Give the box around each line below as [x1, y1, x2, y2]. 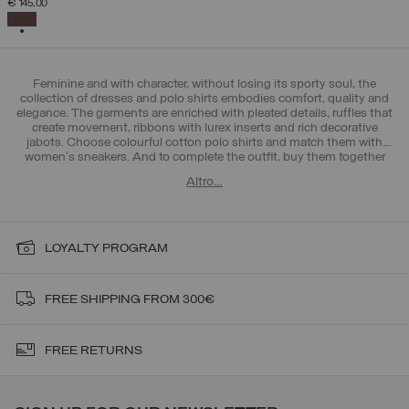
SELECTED [35, 10, 84, 21]
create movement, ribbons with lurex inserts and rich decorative [31, 121, 378, 135]
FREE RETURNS [45, 343, 142, 358]
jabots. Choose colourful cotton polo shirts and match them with [26, 135, 383, 150]
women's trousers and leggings [96, 164, 269, 179]
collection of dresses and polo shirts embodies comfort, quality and [20, 91, 389, 106]
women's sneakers [24, 150, 127, 164]
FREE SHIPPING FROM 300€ [45, 292, 215, 307]
